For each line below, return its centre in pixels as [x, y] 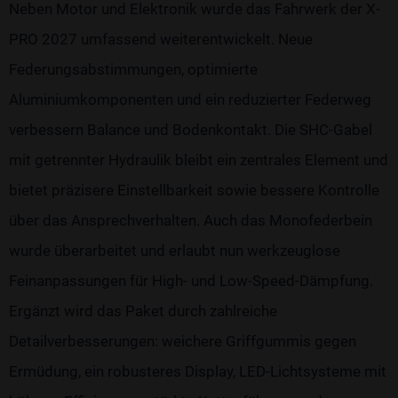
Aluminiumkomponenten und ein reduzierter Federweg [190, 100]
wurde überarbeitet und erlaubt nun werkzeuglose [175, 251]
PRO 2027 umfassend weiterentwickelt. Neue [161, 40]
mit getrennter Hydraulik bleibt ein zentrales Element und [199, 160]
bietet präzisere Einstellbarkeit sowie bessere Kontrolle [194, 191]
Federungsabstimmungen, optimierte [133, 70]
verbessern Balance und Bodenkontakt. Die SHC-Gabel [191, 130]
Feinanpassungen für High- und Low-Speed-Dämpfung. [191, 281]
